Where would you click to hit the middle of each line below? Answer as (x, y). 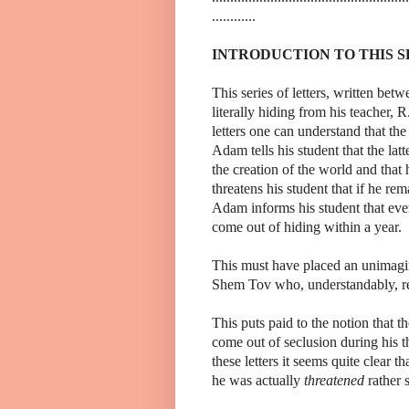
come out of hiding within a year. (309, 226)
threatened (334, 380)
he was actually (258, 380)
